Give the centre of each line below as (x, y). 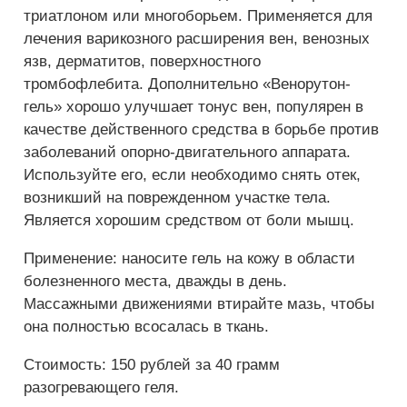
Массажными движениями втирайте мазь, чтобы (199, 303)
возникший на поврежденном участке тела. (177, 197)
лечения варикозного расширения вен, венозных (197, 38)
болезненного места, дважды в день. (155, 281)
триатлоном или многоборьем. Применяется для (198, 15)
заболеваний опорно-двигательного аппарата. (187, 152)
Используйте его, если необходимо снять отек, (192, 174)
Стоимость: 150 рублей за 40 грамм (152, 364)
